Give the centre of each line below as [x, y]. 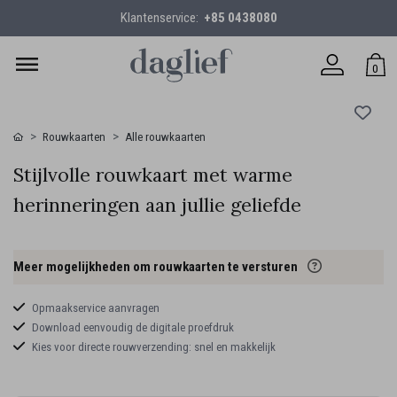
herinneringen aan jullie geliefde [157, 205]
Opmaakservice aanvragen [95, 307]
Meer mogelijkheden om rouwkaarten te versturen [157, 267]
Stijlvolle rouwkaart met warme [153, 175]
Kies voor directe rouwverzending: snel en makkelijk [153, 346]
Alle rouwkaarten [165, 137]
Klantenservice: [162, 18]
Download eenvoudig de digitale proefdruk [132, 327]
